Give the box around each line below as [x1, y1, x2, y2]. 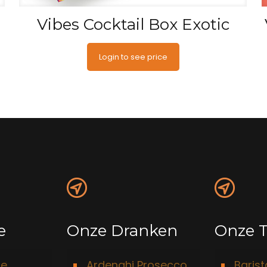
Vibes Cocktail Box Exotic [36, 15, 229, 35]
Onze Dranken [66, 221, 178, 241]
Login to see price [98, 51, 167, 63]
